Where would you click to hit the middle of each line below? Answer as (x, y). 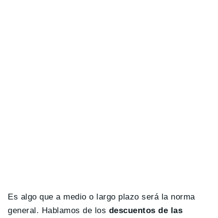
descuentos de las (146, 211)
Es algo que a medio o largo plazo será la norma (101, 197)
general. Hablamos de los (58, 211)
